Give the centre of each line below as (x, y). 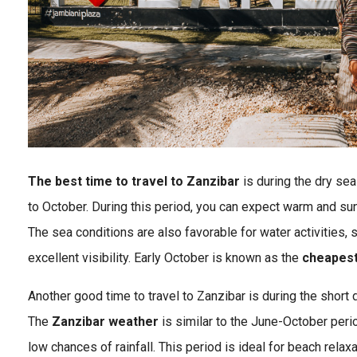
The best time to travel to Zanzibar (135, 181)
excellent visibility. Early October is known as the (165, 257)
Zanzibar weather (105, 321)
